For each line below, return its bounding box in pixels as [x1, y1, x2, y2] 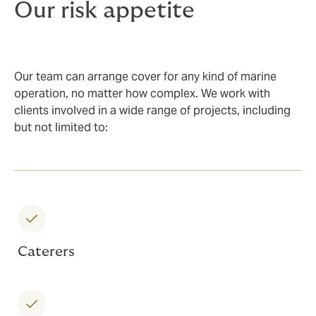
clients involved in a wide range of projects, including [14, 102, 291, 118]
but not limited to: [14, 119, 108, 135]
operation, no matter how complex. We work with [14, 85, 270, 101]
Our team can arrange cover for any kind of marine [14, 68, 276, 84]
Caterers [18, 244, 75, 259]
